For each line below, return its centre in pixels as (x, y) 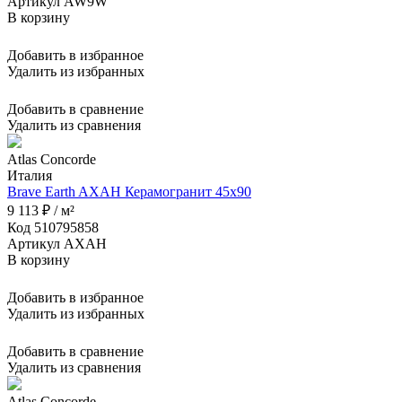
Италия (30, 176)
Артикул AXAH (57, 244)
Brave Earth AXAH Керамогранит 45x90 (129, 192)
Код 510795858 (53, 228)
